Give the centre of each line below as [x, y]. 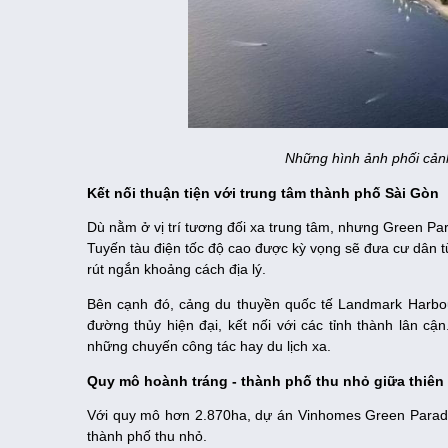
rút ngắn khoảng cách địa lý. [176, 269]
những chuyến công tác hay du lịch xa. [209, 346]
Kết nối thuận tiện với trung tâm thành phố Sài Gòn [263, 193]
